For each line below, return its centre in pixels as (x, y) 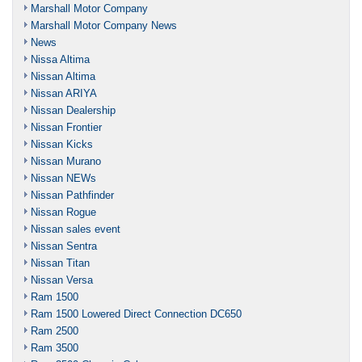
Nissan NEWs (63, 178)
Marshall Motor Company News (104, 25)
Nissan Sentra (64, 246)
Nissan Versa (62, 280)
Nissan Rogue (63, 212)
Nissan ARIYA (64, 93)
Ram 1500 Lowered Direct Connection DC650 (136, 314)
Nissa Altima (60, 59)
